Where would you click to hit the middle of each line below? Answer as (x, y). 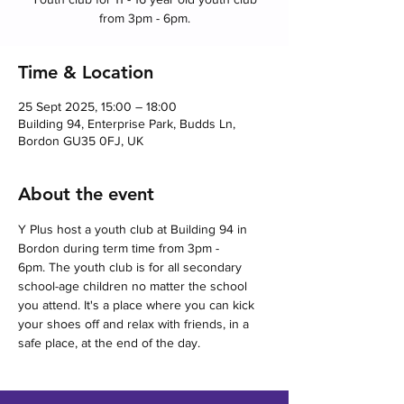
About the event (86, 194)
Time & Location (86, 72)
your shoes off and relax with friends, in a (135, 324)
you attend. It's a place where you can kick (138, 305)
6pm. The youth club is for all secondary (132, 267)
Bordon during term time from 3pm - (120, 248)
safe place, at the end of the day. (109, 343)
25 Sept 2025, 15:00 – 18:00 (97, 106)
